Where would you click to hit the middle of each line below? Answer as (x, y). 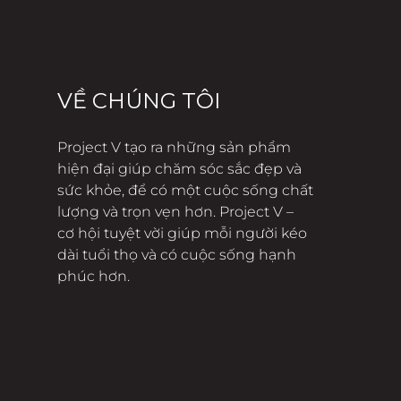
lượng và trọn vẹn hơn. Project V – (175, 211)
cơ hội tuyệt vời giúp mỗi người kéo (182, 233)
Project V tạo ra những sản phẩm (174, 147)
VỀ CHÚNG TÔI (139, 100)
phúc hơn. (94, 276)
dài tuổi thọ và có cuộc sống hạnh (177, 254)
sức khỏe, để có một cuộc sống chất (185, 190)
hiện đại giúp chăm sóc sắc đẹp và (179, 168)
